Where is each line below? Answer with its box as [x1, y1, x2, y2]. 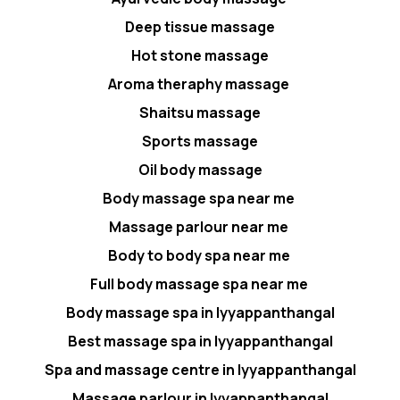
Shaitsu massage [139, 102, 261, 122]
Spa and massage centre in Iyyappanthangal [44, 359, 356, 379]
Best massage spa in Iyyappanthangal [67, 330, 333, 351]
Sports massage [142, 130, 258, 151]
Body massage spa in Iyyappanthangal [65, 302, 335, 322]
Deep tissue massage [125, 16, 275, 37]
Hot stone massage [131, 45, 269, 65]
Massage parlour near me [109, 216, 291, 237]
